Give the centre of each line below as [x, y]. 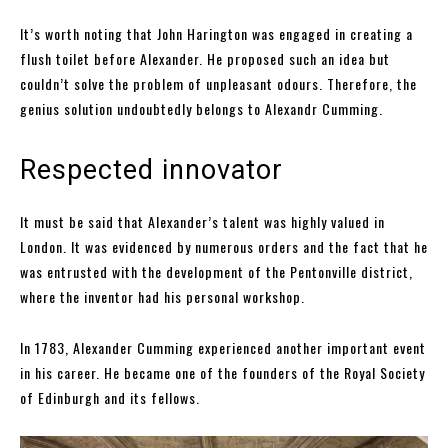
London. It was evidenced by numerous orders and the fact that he [224, 247]
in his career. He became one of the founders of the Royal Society [222, 373]
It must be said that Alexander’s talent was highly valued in [202, 222]
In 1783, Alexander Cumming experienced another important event [223, 348]
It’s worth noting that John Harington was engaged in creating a [216, 34]
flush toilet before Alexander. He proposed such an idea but [205, 59]
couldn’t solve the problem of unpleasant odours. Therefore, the [218, 84]
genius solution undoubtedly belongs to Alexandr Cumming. [201, 109]
